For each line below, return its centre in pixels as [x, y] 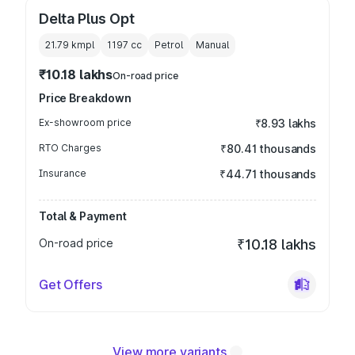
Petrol [169, 45]
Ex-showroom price [85, 122]
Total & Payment [83, 216]
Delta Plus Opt [87, 19]
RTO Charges [70, 148]
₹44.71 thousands [268, 174]
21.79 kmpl [70, 45]
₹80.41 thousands [268, 149]
